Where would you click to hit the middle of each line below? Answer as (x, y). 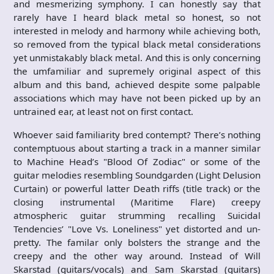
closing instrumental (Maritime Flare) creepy (137, 202)
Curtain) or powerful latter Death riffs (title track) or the (137, 188)
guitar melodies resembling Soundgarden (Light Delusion (137, 175)
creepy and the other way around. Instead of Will (137, 256)
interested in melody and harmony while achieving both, (137, 31)
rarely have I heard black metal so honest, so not (137, 17)
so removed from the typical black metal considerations (137, 44)
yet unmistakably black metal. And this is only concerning (137, 57)
